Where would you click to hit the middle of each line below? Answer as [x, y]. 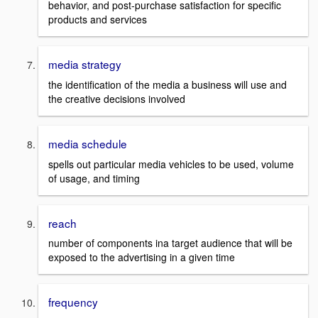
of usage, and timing [94, 178]
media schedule [88, 143]
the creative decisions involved [117, 98]
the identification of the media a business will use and [168, 84]
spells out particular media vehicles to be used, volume [171, 164]
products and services [98, 20]
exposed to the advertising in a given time [142, 257]
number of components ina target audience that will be [170, 243]
